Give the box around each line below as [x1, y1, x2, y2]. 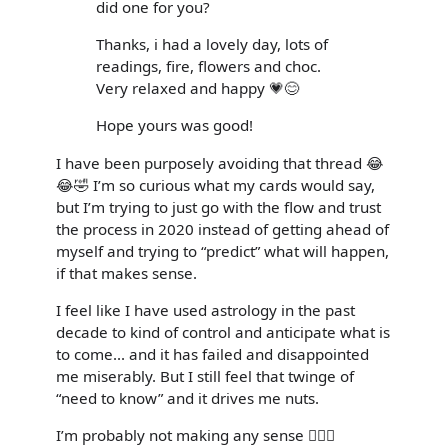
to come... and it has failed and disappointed [56, 343, 369, 364]
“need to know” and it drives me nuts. [56, 387, 319, 408]
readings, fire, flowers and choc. [96, 56, 321, 77]
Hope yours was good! [96, 115, 253, 136]
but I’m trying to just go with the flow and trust [56, 196, 381, 217]
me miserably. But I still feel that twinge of [56, 365, 354, 386]
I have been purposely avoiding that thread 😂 [56, 152, 384, 173]
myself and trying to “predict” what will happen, [56, 240, 389, 261]
